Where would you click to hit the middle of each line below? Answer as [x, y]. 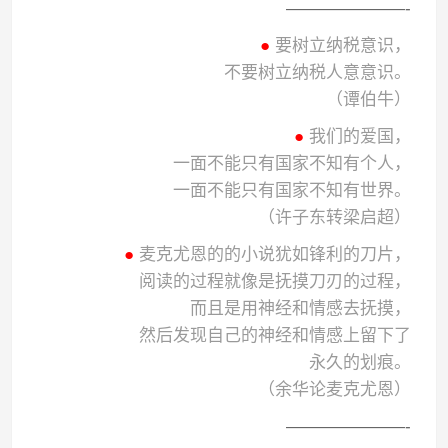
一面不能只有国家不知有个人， [291, 163]
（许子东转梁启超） [334, 217]
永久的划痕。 [359, 362]
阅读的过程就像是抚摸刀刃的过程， [274, 281]
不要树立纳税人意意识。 [317, 72]
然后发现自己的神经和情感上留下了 [274, 335]
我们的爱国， [357, 136]
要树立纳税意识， [340, 45]
